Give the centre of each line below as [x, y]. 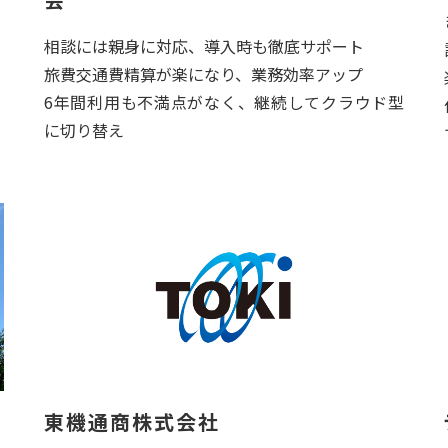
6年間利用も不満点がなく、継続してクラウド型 [224, 102]
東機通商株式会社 [132, 421]
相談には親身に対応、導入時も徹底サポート [204, 46]
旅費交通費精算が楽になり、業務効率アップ [203, 74]
